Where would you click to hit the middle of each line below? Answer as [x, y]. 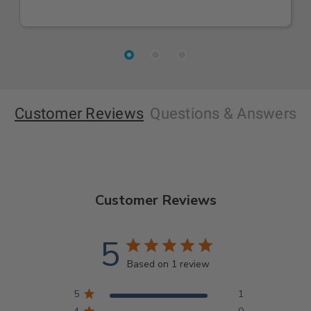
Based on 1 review [168, 264]
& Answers [260, 113]
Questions [187, 113]
